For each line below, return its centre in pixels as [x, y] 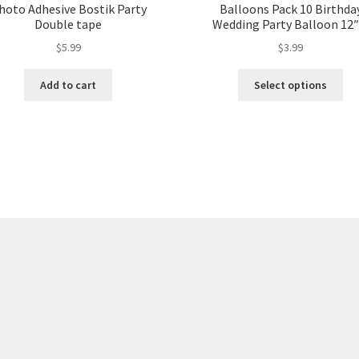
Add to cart [69, 85]
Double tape [69, 24]
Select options [291, 85]
